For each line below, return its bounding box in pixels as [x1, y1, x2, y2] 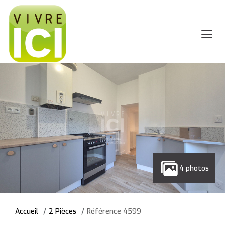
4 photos [179, 163, 209, 173]
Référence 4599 [87, 207, 141, 216]
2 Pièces [49, 207, 76, 216]
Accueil [15, 207, 38, 216]
